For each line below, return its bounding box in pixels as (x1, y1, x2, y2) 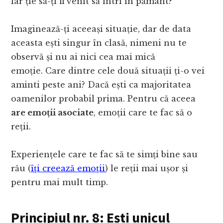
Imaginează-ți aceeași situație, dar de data (11, 24, 192, 34)
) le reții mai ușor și (105, 163, 189, 174)
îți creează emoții (31, 163, 106, 174)
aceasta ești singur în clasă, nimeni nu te (11, 38, 187, 48)
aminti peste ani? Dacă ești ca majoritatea (11, 80, 192, 90)
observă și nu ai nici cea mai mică (11, 52, 156, 62)
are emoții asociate (11, 108, 94, 118)
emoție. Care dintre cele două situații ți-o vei (11, 66, 205, 76)
